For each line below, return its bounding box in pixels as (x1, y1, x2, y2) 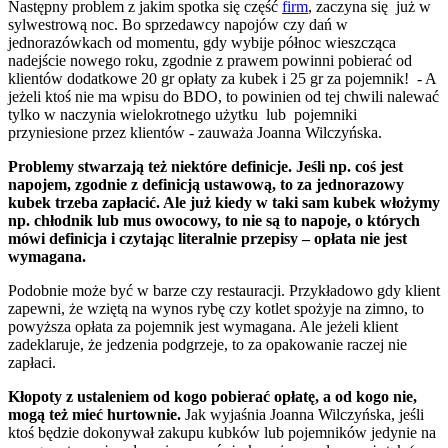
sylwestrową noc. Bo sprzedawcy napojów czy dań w (8, 15, 348, 33)
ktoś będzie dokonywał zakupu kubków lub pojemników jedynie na (8, 423, 436, 441)
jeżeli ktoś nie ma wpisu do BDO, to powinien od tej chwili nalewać (8, 87, 439, 105)
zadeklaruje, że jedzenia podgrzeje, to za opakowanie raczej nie (8, 335, 407, 353)
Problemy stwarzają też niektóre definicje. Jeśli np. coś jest (8, 157, 403, 175)
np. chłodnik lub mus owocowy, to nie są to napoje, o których (8, 211, 420, 229)
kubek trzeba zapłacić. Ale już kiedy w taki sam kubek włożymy (8, 193, 440, 211)
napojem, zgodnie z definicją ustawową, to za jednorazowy (8, 175, 404, 193)
